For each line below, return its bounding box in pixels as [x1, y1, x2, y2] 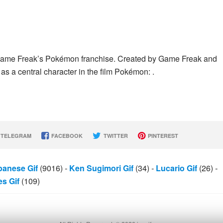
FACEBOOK [49, 132, 83, 139]
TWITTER [102, 132, 128, 139]
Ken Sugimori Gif [69, 162, 133, 174]
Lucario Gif [156, 162, 197, 174]
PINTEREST [146, 132, 178, 139]
